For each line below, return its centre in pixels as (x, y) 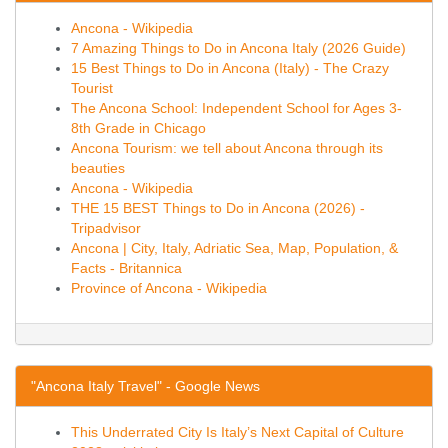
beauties (98, 168)
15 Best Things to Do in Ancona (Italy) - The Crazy (230, 68)
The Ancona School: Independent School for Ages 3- (236, 108)
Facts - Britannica (126, 268)
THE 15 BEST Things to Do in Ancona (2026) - (218, 208)
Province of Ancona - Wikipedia (169, 288)
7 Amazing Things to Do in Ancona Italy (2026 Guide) (238, 48)
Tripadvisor (106, 228)
